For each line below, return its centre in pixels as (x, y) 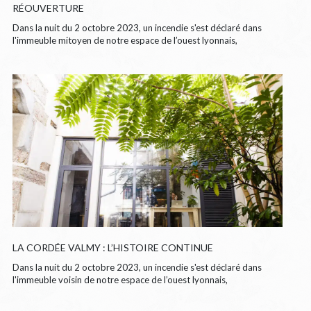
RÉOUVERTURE (48, 8)
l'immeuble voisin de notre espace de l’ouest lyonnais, (120, 279)
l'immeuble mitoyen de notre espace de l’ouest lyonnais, (125, 40)
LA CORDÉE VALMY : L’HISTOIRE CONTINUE (112, 247)
